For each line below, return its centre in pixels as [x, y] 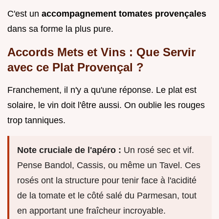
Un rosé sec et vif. [159, 150]
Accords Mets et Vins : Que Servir [101, 52]
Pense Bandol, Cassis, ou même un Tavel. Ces [109, 165]
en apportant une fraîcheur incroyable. [91, 211]
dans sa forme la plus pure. [60, 29]
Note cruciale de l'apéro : [70, 150]
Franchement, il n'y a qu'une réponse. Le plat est [102, 90]
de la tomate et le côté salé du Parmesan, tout [107, 196]
